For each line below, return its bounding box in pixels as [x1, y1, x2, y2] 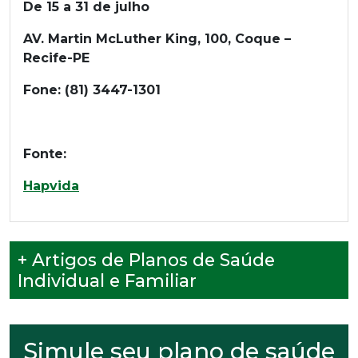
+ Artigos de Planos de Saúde [18, 249, 275, 270]
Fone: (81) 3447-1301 [23, 82, 161, 97]
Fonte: [23, 146, 66, 161]
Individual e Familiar [18, 270, 197, 291]
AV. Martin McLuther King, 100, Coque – [23, 31, 291, 46]
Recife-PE [23, 50, 89, 66]
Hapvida [23, 178, 79, 193]
